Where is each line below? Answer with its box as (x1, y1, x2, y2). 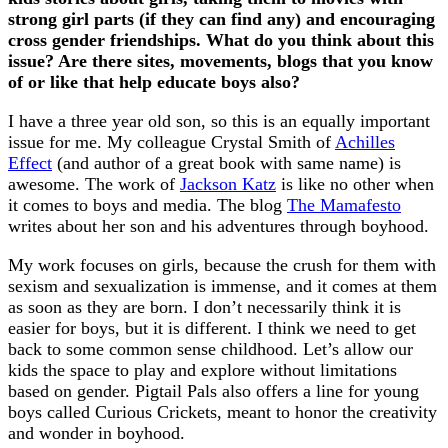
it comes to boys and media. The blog (8, 194, 287, 215)
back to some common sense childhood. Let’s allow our (8, 338, 413, 359)
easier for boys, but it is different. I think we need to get (8, 317, 416, 338)
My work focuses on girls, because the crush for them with (8, 254, 436, 275)
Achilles (335, 131, 395, 152)
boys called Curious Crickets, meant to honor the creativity (8, 401, 437, 422)
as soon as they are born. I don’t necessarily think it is (8, 296, 401, 317)
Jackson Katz (180, 173, 276, 194)
